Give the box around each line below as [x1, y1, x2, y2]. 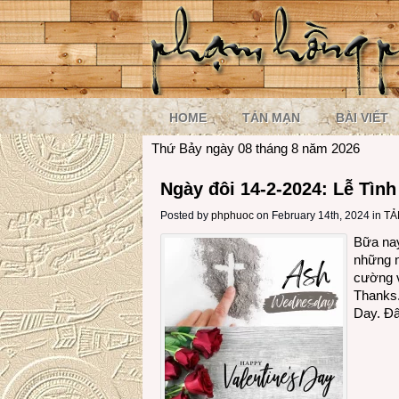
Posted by [160, 209, 211, 222]
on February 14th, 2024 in [254, 209, 381, 222]
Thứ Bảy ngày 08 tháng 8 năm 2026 [151, 141, 360, 156]
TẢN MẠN [242, 110, 300, 125]
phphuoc [211, 209, 254, 222]
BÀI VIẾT [336, 110, 388, 125]
